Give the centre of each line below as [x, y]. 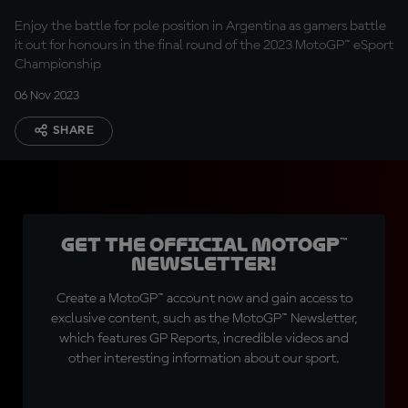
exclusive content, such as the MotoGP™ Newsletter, [204, 319]
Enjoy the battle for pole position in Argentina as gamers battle [200, 26]
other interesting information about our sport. [204, 359]
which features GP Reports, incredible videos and [204, 339]
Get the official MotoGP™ [204, 245]
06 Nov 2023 [47, 96]
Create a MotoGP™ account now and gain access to [204, 299]
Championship [58, 65]
